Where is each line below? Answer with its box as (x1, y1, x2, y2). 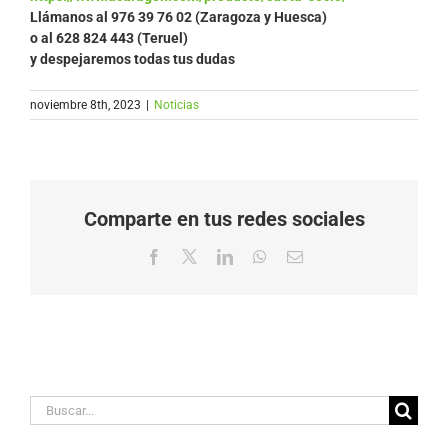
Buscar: (29, 397, 88, 419)
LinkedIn (231, 248, 290, 265)
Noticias (154, 98, 199, 113)
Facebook (160, 248, 223, 265)
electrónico (301, 264, 371, 281)
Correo (301, 248, 346, 265)
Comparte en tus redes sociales (83, 207, 365, 232)
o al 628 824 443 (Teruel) (30, 30, 188, 47)
